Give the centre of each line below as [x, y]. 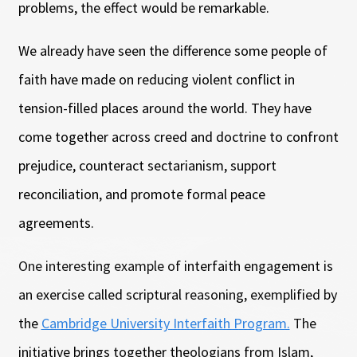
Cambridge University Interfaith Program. [165, 323]
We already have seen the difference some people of [173, 50]
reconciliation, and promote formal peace [141, 194]
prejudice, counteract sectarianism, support [147, 165]
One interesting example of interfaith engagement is [175, 265]
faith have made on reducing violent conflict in [156, 79]
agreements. [56, 222]
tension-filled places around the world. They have [165, 108]
